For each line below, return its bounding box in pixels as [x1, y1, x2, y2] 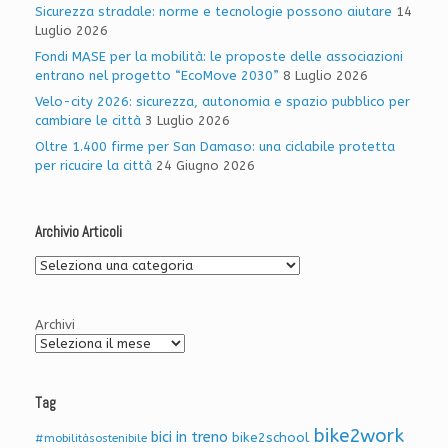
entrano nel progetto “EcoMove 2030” [35, 67, 279, 83]
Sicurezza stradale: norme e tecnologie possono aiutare [35, 3, 392, 19]
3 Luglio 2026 [145, 112, 230, 128]
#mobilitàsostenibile [35, 431, 147, 445]
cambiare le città [35, 112, 141, 128]
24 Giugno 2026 [156, 157, 255, 173]
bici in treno [151, 428, 228, 446]
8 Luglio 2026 [283, 67, 368, 83]
